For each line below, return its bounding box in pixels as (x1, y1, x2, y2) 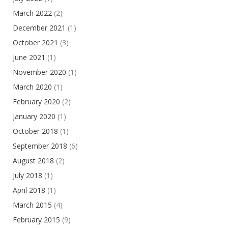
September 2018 (13, 141, 67, 151)
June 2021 (13, 52, 45, 63)
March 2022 (13, 8, 52, 18)
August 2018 (13, 156, 54, 166)
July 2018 (13, 170, 42, 181)
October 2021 (13, 38, 58, 48)
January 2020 (13, 111, 55, 122)
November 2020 (13, 67, 66, 77)
